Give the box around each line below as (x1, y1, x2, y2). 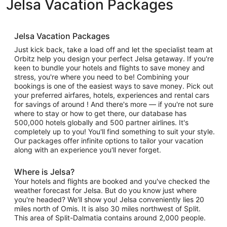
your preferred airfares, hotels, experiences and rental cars (14, 91, 209, 99)
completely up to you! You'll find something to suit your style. (14, 127, 215, 136)
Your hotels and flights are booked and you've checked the (14, 177, 210, 185)
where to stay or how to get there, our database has (14, 109, 186, 118)
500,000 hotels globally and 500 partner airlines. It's (14, 118, 188, 127)
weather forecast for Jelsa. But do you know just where (14, 186, 197, 195)
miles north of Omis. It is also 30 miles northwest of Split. (14, 204, 201, 213)
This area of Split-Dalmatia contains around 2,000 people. (14, 213, 206, 222)
